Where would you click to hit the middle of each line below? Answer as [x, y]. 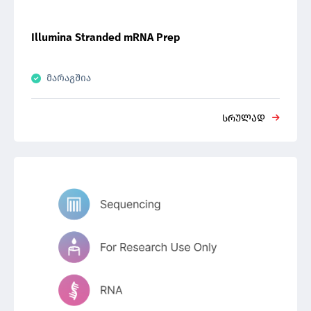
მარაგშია [69, 78]
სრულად [244, 118]
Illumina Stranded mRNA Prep [106, 37]
